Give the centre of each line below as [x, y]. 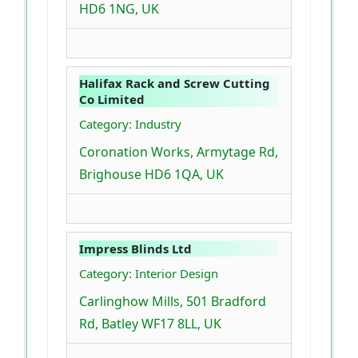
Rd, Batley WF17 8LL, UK [150, 324]
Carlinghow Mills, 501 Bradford [173, 302]
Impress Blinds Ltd [135, 249]
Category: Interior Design [149, 274]
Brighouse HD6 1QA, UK [151, 175]
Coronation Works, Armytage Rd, [179, 152]
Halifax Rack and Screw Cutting [175, 84]
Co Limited [112, 99]
